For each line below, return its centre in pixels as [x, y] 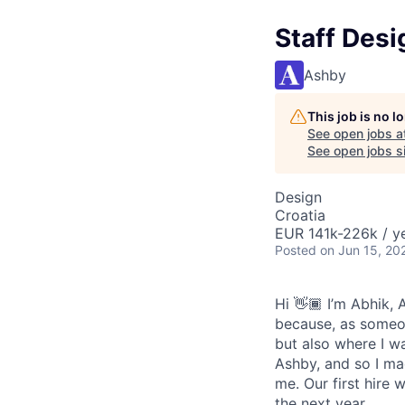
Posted [296, 250]
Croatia [300, 215]
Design [298, 197]
